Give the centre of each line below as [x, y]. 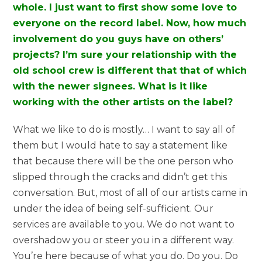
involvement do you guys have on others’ [118, 39]
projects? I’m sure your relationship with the [125, 54]
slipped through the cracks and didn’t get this [120, 177]
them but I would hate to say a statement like [120, 145]
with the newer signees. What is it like [111, 86]
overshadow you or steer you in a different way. [124, 240]
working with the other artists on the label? [123, 102]
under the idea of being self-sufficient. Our [113, 208]
